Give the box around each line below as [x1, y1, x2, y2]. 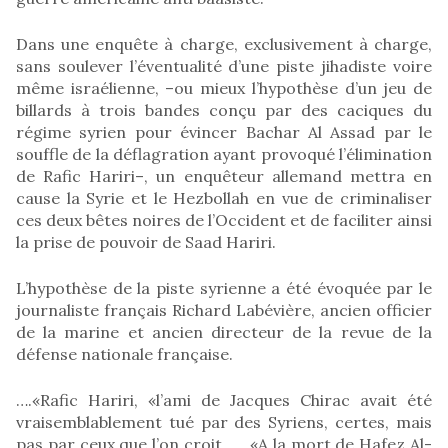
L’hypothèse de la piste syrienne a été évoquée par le [16, 277, 432, 298]
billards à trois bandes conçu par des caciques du [16, 99, 432, 120]
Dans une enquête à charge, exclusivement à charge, [16, 33, 432, 54]
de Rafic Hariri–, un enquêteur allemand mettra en [16, 165, 432, 186]
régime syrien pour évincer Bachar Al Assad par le [16, 121, 432, 142]
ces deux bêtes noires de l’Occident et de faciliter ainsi [16, 209, 432, 230]
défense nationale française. [16, 343, 233, 364]
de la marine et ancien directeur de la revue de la [16, 321, 432, 342]
